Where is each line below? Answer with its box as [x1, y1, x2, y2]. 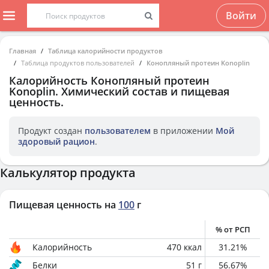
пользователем [85, 125, 151, 136]
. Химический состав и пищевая [55, 84, 229, 98]
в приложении [151, 125, 216, 136]
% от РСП [215, 224, 250, 235]
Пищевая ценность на [9, 198, 116, 211]
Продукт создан [18, 125, 85, 136]
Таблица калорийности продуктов [48, 46, 163, 55]
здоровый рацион [18, 136, 95, 147]
